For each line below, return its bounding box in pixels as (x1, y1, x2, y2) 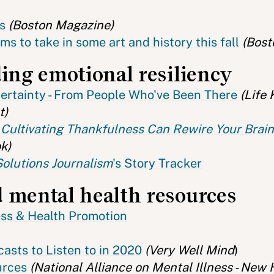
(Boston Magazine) (9, 18, 114, 32)
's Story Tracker (113, 156, 202, 171)
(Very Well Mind (145, 243, 234, 257)
